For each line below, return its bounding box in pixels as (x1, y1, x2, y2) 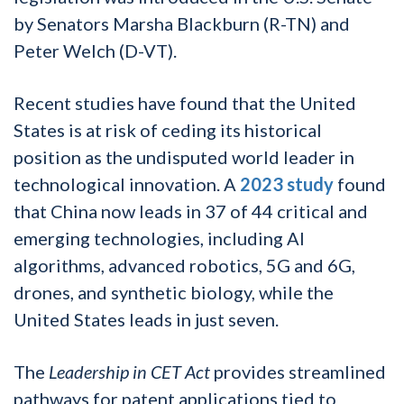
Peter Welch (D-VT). (14, 39, 177, 61)
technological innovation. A (14, 172, 240, 195)
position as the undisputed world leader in (14, 145, 354, 168)
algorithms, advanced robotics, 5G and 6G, (14, 253, 355, 276)
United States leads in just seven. (14, 308, 282, 330)
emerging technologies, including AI (14, 226, 305, 249)
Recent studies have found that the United (14, 91, 356, 114)
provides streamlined (214, 360, 386, 382)
